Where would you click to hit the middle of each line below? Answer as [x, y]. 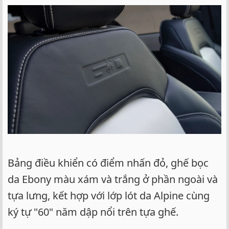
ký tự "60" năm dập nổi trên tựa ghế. [93, 212]
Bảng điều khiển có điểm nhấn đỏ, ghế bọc [108, 163]
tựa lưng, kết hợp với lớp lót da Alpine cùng [109, 195]
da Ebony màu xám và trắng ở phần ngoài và [113, 179]
